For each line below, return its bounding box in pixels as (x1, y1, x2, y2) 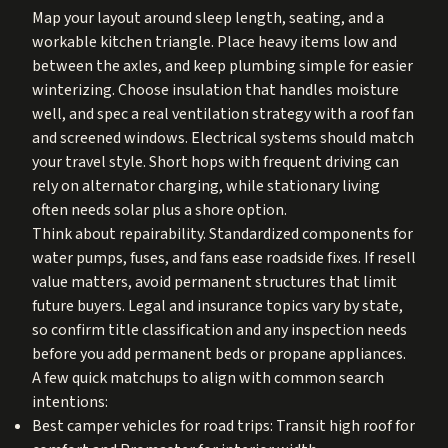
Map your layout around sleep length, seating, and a (32, 6, 384, 29)
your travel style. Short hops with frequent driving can (32, 150, 399, 173)
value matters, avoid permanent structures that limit (32, 270, 397, 293)
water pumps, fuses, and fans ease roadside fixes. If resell (32, 246, 416, 269)
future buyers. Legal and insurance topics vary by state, (32, 294, 403, 317)
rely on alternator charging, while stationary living (32, 174, 380, 197)
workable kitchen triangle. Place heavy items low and (32, 30, 397, 53)
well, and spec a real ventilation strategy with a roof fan (32, 102, 414, 125)
